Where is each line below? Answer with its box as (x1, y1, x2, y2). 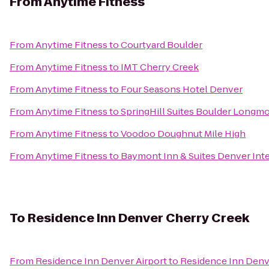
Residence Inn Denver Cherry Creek (28, 210, 249, 226)
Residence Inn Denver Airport (35, 255, 167, 267)
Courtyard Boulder (121, 38, 202, 51)
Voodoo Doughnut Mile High (121, 127, 246, 140)
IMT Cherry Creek (121, 61, 199, 73)
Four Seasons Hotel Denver (121, 83, 243, 95)
